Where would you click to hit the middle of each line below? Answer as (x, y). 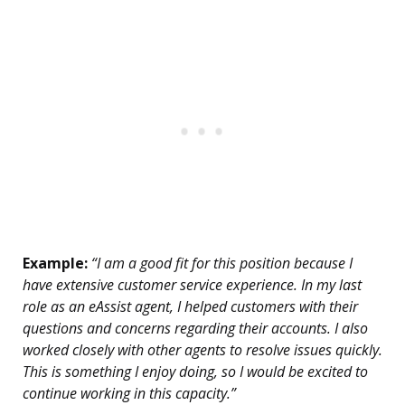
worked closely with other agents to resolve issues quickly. (202, 350)
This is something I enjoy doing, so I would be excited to (195, 372)
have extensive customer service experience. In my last (192, 285)
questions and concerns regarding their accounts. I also (195, 329)
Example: (55, 264)
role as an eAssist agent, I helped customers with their (190, 307)
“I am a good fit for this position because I (220, 264)
